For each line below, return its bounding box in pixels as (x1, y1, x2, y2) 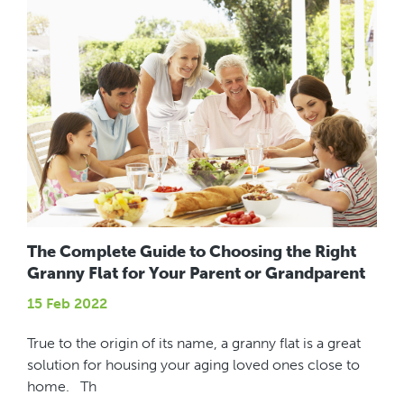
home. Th (27, 377, 96, 395)
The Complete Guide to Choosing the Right (27, 241, 356, 262)
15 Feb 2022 (27, 294, 107, 312)
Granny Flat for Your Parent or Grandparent (27, 262, 365, 283)
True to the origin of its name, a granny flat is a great (27, 334, 361, 352)
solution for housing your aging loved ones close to (27, 355, 360, 373)
